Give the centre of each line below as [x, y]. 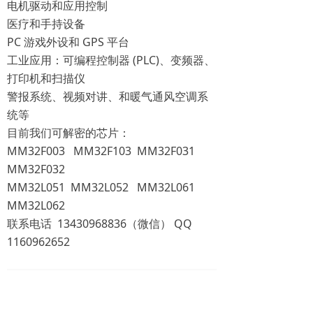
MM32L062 [36, 205]
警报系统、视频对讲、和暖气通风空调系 [108, 96]
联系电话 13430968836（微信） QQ [100, 224]
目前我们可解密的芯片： [68, 133]
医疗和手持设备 [46, 24]
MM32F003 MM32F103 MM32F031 [101, 151]
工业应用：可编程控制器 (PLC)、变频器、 [111, 60]
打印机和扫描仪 [46, 78]
